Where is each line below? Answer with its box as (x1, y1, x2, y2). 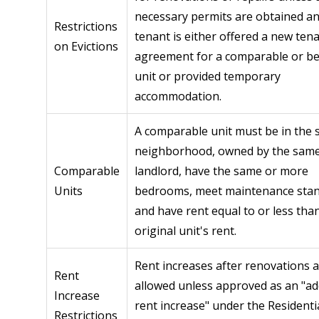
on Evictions (54, 38, 118, 55)
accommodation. (135, 88, 221, 105)
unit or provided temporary (135, 68, 281, 85)
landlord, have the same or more (135, 163, 308, 179)
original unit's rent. (135, 223, 236, 239)
